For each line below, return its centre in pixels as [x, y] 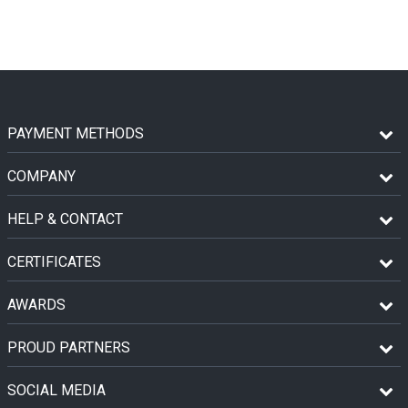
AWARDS [36, 304]
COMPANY [41, 176]
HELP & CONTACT [65, 219]
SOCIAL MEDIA [56, 390]
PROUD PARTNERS [69, 347]
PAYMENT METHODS [76, 133]
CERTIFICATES [54, 261]
